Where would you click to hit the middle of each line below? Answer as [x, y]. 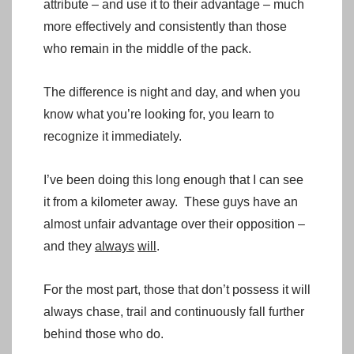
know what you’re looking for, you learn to [159, 114]
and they [69, 246]
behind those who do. [104, 333]
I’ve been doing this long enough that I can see [173, 179]
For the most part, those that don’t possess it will [177, 289]
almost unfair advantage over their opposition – [174, 224]
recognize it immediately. [113, 136]
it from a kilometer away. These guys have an [171, 201]
